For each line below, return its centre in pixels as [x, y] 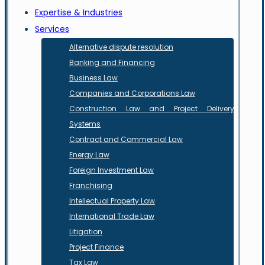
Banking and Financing [112, 62]
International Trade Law [112, 216]
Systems [85, 124]
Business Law [93, 78]
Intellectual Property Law [112, 201]
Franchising [91, 185]
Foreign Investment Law [112, 170]
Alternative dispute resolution [121, 47]
